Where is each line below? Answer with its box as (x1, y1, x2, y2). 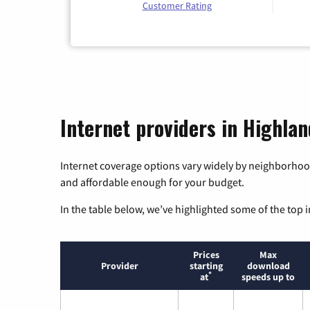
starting (189, 259, 223, 272)
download (246, 259, 290, 272)
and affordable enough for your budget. (60, 174, 244, 189)
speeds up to (241, 270, 295, 283)
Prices (192, 248, 219, 261)
